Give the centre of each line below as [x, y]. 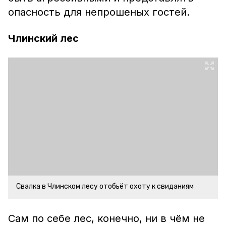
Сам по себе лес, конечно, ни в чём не [106, 218]
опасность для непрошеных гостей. [99, 12]
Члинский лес [43, 38]
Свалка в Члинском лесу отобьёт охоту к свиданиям [105, 186]
